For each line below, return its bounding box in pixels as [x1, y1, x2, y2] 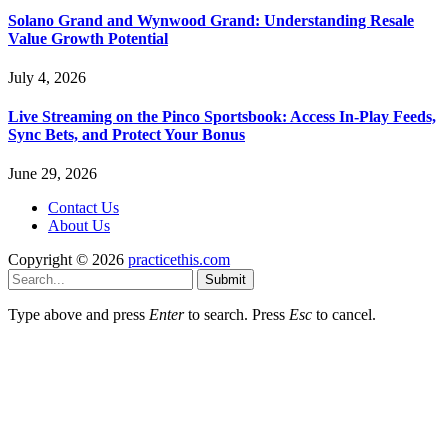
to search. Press [184, 306, 289, 324]
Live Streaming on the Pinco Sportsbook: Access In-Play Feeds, [8, 108, 436, 126]
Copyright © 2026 [8, 251, 128, 269]
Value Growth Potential [8, 29, 168, 47]
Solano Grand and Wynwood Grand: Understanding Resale [8, 11, 414, 29]
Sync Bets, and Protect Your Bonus [8, 126, 245, 144]
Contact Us [48, 199, 119, 217]
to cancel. [312, 306, 376, 324]
